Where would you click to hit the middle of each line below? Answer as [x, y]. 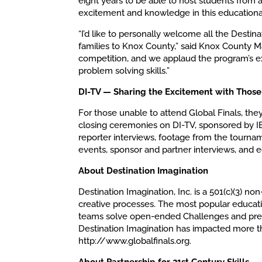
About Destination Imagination [144, 170]
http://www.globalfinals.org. [135, 241]
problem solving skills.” [124, 70]
